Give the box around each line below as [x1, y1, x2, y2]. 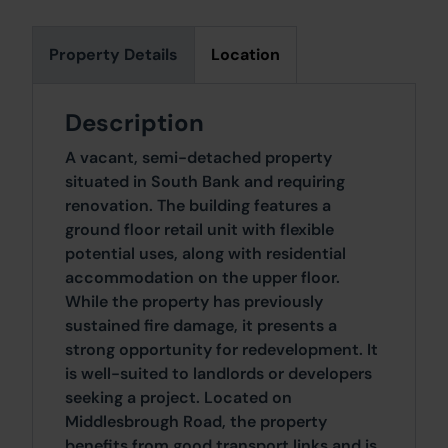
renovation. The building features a [65, 195, 331, 217]
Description [65, 107, 204, 139]
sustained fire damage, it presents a [65, 315, 337, 337]
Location [211, 44, 280, 66]
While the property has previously [65, 291, 323, 313]
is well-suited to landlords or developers [65, 363, 372, 385]
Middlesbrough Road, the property [65, 411, 327, 433]
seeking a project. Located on [65, 387, 292, 409]
